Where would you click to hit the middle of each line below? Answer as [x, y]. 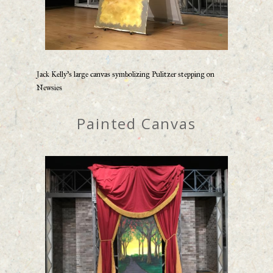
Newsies [49, 88]
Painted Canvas [136, 124]
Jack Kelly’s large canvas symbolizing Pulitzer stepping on [126, 75]
